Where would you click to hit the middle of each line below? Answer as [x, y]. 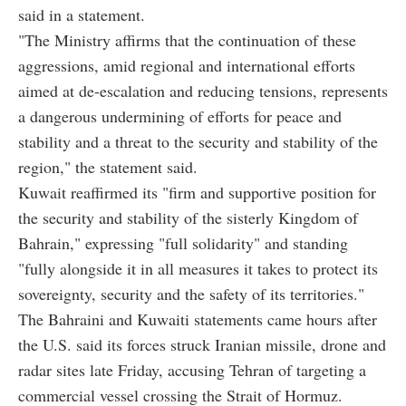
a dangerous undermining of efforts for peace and [180, 116]
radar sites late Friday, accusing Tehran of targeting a [192, 369]
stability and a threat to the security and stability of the [198, 141]
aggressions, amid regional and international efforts [187, 65]
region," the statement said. [108, 166]
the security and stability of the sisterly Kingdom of [188, 217]
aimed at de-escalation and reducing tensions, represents [203, 90]
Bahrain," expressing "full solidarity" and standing [183, 242]
